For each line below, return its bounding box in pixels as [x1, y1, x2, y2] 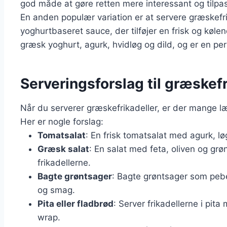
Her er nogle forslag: [20, 117, 103, 127]
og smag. [37, 185, 75, 196]
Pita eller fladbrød [37, 199, 113, 209]
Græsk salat [37, 144, 89, 155]
